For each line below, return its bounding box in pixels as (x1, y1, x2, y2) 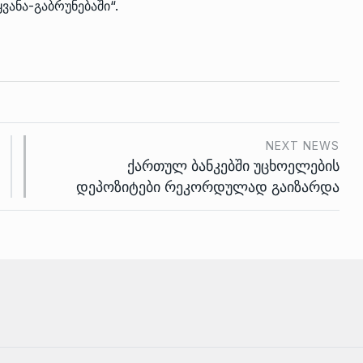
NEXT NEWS (266, 138, 340, 152)
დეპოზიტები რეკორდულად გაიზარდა (76, 177, 340, 195)
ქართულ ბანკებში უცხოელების (127, 156, 340, 174)
